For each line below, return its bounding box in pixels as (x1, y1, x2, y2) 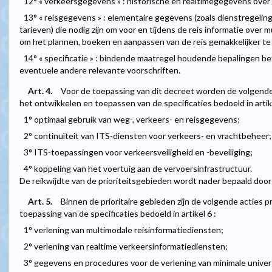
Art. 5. (28, 196, 52, 207)
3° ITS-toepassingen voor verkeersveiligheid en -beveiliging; (24, 147, 253, 158)
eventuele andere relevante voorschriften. (19, 65, 180, 76)
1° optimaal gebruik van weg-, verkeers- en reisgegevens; (24, 114, 240, 125)
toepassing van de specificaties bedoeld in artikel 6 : (19, 208, 216, 219)
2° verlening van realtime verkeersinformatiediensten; (24, 241, 228, 252)
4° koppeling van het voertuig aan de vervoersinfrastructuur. (24, 163, 252, 174)
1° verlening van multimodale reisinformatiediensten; (24, 225, 223, 236)
